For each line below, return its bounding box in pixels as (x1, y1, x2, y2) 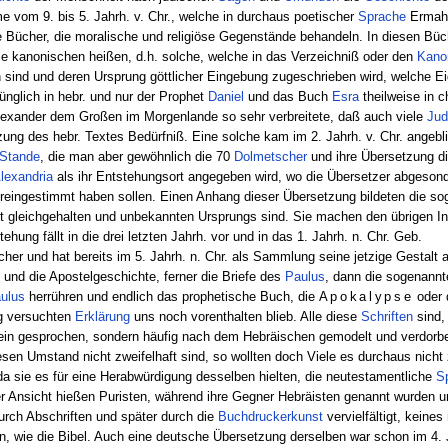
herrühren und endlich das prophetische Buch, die (24, 288, 319, 304)
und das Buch (243, 88, 332, 104)
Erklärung (74, 308, 130, 324)
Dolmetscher (233, 148, 307, 164)
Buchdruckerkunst (218, 408, 324, 424)
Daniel (207, 88, 244, 104)
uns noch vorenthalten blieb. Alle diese (129, 308, 361, 324)
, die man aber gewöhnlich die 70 (39, 148, 234, 164)
